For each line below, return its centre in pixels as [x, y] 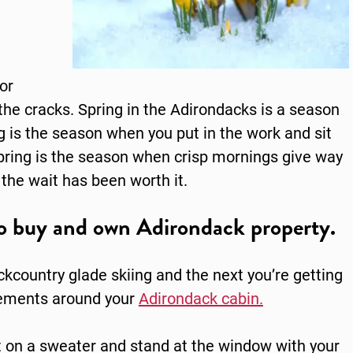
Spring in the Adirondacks [167, 109]
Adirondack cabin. [201, 298]
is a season [298, 109]
